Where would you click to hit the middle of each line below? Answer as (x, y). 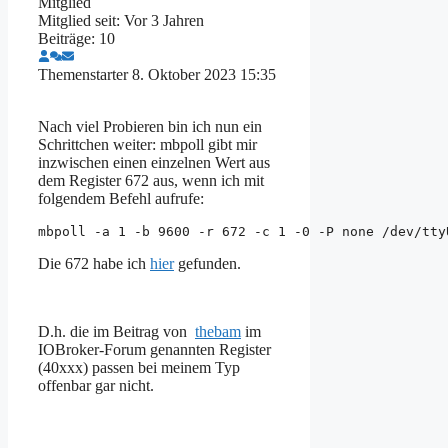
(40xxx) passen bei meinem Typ (139, 367)
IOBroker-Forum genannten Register (154, 349)
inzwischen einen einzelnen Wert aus (154, 162)
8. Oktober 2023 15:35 (204, 74)
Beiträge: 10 (76, 38)
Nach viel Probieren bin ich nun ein (150, 126)
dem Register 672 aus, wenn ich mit (151, 180)
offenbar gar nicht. (96, 385)
